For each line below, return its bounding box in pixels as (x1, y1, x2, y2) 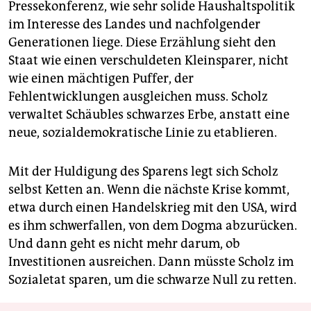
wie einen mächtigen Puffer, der (8, 70, 194, 86)
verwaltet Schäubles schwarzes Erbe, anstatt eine (8, 106, 289, 122)
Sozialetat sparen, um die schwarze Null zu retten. (8, 271, 296, 287)
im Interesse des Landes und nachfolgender (8, 16, 260, 32)
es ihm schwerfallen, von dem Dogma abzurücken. (8, 217, 297, 233)
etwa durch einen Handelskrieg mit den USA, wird (8, 199, 297, 215)
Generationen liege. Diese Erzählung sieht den (8, 34, 276, 50)
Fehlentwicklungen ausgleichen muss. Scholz (8, 88, 268, 104)
